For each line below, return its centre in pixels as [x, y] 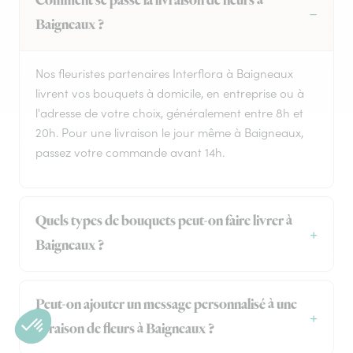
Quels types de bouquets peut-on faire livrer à [164, 222]
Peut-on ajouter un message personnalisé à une [166, 305]
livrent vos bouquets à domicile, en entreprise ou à [170, 94]
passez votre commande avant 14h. [130, 153]
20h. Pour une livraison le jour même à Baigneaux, [169, 133]
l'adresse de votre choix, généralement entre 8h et [169, 113]
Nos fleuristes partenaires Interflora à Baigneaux [164, 74]
